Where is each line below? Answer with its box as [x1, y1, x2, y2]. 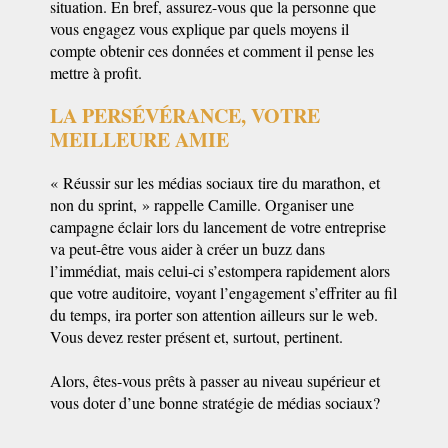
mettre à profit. [50, 62, 142, 83]
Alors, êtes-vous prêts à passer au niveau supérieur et [50, 370, 380, 391]
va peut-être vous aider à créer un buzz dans [50, 238, 325, 259]
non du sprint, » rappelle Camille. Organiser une [50, 194, 354, 215]
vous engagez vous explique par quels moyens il [50, 18, 349, 39]
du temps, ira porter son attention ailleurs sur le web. [50, 304, 378, 325]
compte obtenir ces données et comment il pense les [50, 40, 374, 61]
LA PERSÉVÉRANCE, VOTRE [50, 101, 320, 130]
